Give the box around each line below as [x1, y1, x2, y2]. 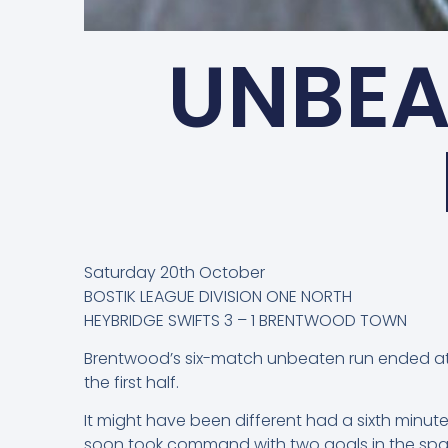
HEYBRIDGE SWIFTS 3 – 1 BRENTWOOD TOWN [84, 308, 407, 332]
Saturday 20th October [84, 260, 265, 284]
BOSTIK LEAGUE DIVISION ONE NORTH [84, 284, 352, 308]
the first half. [84, 371, 179, 395]
